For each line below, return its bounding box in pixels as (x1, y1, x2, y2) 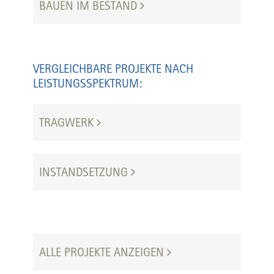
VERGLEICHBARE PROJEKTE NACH (33, 61, 193, 76)
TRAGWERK (39, 114, 97, 130)
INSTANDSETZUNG (39, 164, 131, 179)
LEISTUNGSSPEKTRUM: (33, 75, 142, 91)
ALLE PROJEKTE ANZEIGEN (39, 244, 167, 259)
